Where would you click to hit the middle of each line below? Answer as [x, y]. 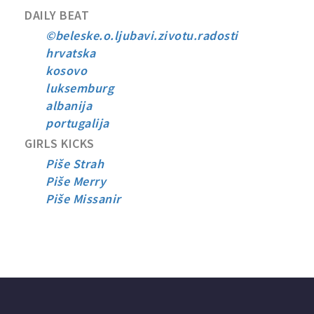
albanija [69, 105]
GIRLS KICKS [60, 143]
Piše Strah [75, 163]
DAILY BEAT [57, 15]
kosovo [66, 70]
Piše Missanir [83, 198]
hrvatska [70, 53]
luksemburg [80, 88]
